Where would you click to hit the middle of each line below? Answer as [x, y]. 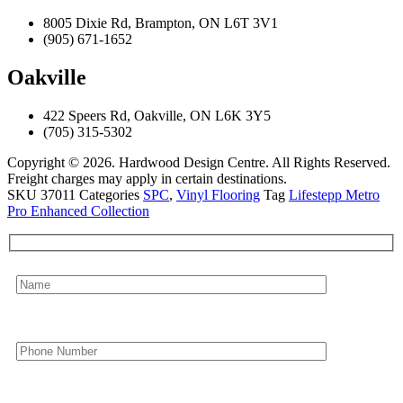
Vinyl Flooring [218, 195]
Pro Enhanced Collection [78, 211]
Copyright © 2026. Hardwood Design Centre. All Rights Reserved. [199, 163]
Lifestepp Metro [334, 195]
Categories [109, 195]
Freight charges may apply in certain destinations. [147, 179]
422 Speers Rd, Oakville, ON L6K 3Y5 [157, 116]
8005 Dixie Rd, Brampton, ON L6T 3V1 [161, 23]
